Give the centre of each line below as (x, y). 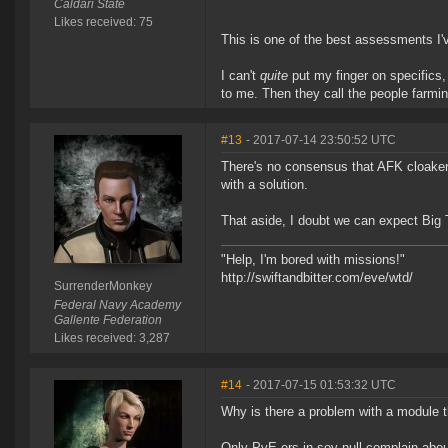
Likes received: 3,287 (111, 338)
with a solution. (264, 185)
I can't (240, 76)
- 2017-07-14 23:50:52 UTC (321, 140)
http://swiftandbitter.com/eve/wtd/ (317, 278)
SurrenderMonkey (102, 286)
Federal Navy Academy (117, 305)
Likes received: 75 (103, 22)
